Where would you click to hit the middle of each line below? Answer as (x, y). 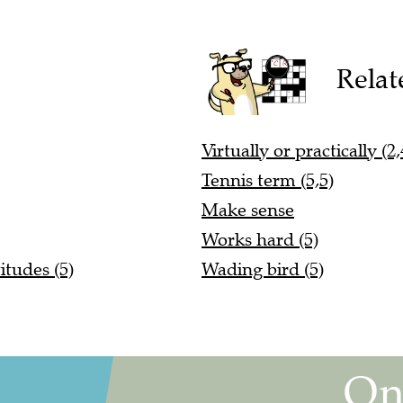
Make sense (248, 210)
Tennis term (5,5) (268, 181)
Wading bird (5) (263, 270)
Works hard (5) (260, 240)
